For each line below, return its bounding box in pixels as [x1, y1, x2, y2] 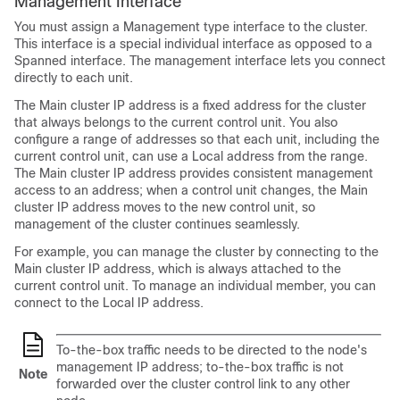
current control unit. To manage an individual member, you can [14, 278, 376, 293]
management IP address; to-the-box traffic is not [56, 359, 344, 374]
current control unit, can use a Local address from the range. [14, 148, 368, 163]
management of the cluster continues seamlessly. [14, 216, 300, 231]
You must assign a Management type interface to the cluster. [14, 19, 368, 34]
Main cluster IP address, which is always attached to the [14, 261, 341, 276]
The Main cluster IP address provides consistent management [14, 165, 373, 180]
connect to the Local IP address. [14, 295, 204, 310]
